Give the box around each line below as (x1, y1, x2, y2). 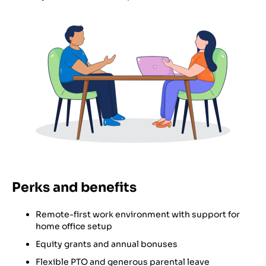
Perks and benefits (12, 179, 137, 195)
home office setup (36, 220, 112, 232)
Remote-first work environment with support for (36, 208, 240, 220)
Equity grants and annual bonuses (36, 238, 178, 249)
